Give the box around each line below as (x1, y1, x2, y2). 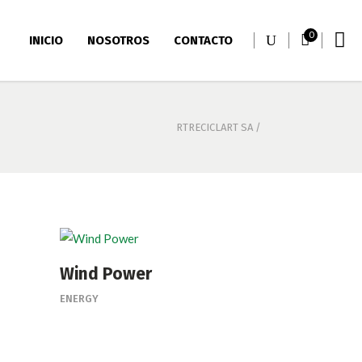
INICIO (29, 32, 63, 48)
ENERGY (59, 293, 99, 305)
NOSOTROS (87, 32, 149, 48)
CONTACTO (174, 32, 233, 48)
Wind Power (59, 263, 152, 285)
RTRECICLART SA (176, 121, 253, 134)
